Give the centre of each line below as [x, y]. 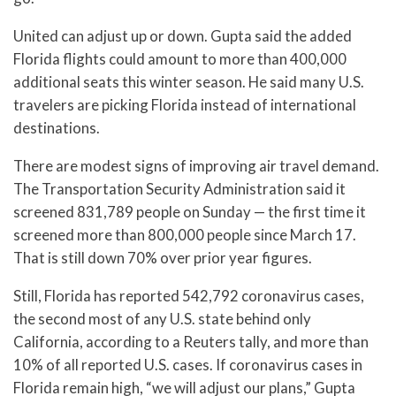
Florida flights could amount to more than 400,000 [180, 59]
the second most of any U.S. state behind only [162, 318]
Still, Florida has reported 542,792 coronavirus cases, [189, 295]
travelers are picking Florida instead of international [185, 105]
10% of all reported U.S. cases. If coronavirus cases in [188, 364]
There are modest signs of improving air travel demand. [196, 165]
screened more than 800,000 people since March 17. [185, 234]
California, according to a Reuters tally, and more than [191, 341]
